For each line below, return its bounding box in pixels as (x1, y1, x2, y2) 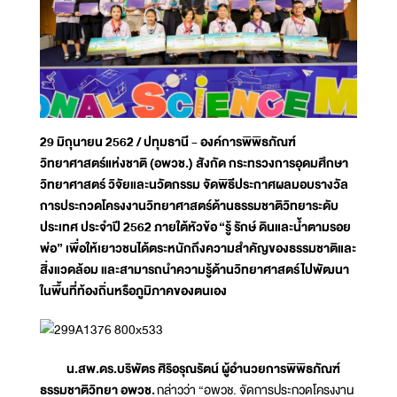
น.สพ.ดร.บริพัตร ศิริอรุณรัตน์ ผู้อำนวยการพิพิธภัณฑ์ (40, 357, 340, 379)
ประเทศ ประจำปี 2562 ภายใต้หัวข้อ (40, 215, 219, 237)
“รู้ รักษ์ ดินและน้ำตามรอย (219, 215, 351, 237)
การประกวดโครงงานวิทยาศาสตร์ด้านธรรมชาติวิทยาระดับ (40, 194, 339, 216)
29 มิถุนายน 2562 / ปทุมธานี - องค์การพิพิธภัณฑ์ (40, 130, 296, 152)
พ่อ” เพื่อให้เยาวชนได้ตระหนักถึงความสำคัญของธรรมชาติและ (40, 237, 356, 259)
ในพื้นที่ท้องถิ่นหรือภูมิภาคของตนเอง (40, 279, 227, 301)
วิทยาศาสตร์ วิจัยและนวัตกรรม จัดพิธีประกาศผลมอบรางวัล (40, 173, 348, 195)
